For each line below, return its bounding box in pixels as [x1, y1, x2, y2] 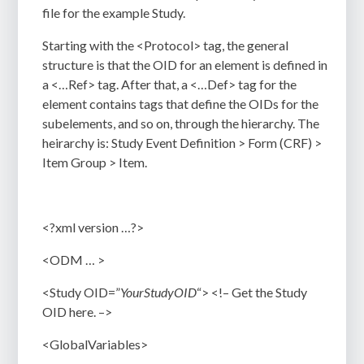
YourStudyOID [120, 284, 197, 301]
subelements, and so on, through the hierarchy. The [42, 115, 320, 132]
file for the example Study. [42, 5, 186, 21]
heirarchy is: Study [42, 135, 146, 151]
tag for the [236, 76, 297, 93]
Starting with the [42, 37, 137, 54]
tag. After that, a [95, 76, 191, 93]
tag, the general [201, 37, 289, 54]
